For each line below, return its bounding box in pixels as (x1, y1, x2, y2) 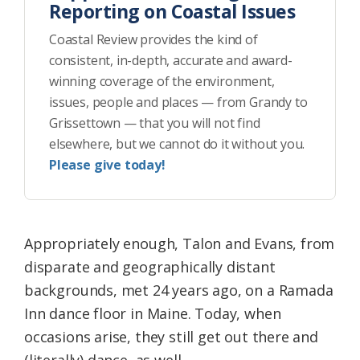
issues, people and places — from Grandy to (49, 93, 308, 112)
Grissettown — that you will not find (49, 114, 260, 133)
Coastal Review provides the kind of (49, 31, 258, 49)
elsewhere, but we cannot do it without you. (49, 135, 305, 153)
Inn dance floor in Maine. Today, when (24, 304, 281, 324)
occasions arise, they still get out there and (24, 327, 318, 347)
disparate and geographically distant (24, 257, 276, 277)
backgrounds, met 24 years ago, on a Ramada (24, 280, 333, 301)
